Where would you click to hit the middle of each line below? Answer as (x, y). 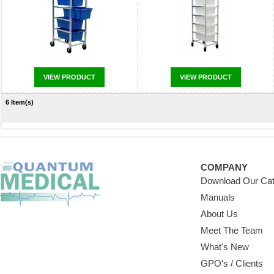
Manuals (218, 197)
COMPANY (224, 167)
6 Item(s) (20, 102)
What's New (225, 247)
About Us (220, 214)
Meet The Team (232, 230)
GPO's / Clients (232, 263)
